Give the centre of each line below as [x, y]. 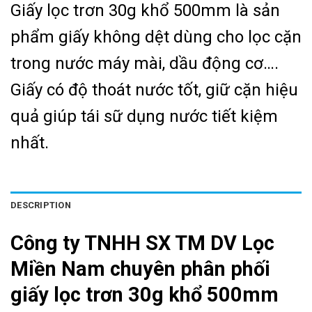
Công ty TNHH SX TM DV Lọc [142, 243]
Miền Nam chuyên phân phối [140, 268]
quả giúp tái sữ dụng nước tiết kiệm [144, 117]
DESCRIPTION [41, 205]
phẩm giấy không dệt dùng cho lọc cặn [156, 37]
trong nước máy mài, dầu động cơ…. [145, 64]
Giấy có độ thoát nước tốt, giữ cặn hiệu [154, 90]
